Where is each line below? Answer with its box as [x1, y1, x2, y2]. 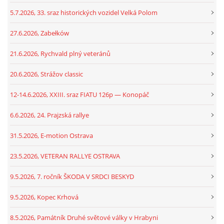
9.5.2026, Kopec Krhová [10, 192, 78, 201]
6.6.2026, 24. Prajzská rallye [10, 110, 89, 119]
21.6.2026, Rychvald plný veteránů [10, 48, 110, 58]
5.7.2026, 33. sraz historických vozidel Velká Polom [10, 7, 157, 17]
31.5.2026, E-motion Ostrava [10, 130, 93, 140]
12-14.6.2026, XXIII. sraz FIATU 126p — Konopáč [10, 89, 149, 99]
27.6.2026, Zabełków [10, 28, 69, 37]
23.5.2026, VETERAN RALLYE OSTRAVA [10, 151, 120, 160]
